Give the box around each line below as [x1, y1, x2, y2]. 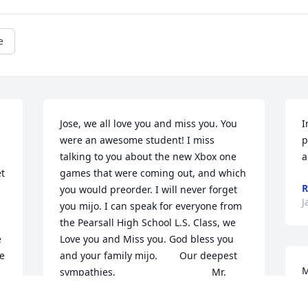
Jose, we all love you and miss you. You [60, 117, 238, 131]
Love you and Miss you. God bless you [60, 232, 234, 246]
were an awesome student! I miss [60, 133, 215, 147]
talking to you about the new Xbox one [60, 150, 237, 164]
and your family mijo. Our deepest [60, 249, 238, 263]
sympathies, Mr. [60, 265, 227, 279]
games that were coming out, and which [60, 166, 247, 180]
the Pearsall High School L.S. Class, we [60, 216, 236, 230]
